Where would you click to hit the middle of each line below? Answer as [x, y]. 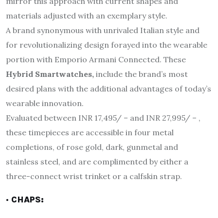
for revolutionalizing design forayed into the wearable [107, 45]
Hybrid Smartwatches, [50, 74]
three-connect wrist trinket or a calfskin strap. [94, 176]
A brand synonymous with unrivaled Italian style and [103, 30]
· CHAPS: [25, 199]
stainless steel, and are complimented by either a [97, 161]
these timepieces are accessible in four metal [90, 132]
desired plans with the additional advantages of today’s [109, 88]
